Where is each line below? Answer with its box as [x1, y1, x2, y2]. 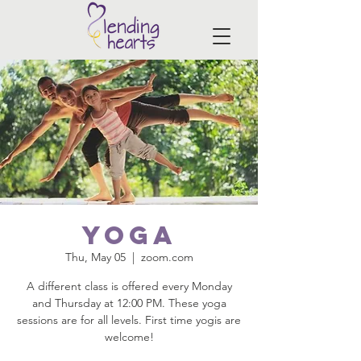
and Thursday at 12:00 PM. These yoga [31, 296, 226, 310]
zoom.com [140, 250, 193, 264]
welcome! [104, 330, 154, 344]
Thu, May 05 [64, 250, 126, 264]
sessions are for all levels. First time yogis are [17, 313, 241, 327]
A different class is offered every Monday [26, 279, 232, 293]
